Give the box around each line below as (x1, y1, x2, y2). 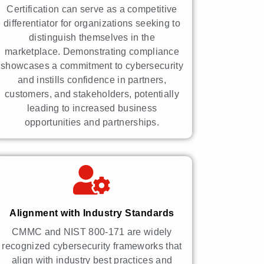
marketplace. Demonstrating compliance (4, 46, 180, 57)
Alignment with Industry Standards (9, 207, 174, 218)
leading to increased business (27, 103, 157, 113)
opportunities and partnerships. (24, 117, 160, 127)
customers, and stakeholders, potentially (4, 88, 179, 99)
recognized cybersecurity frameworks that (2, 240, 182, 251)
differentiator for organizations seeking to (4, 18, 180, 28)
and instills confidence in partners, (18, 74, 166, 85)
